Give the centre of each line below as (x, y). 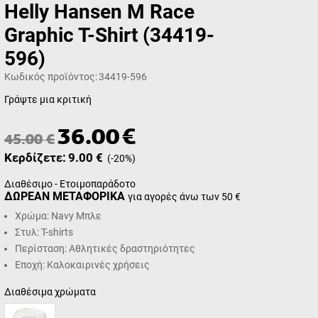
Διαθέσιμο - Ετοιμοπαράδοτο (70, 184)
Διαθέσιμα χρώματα (50, 292)
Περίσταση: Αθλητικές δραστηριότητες (105, 248)
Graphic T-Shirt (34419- (109, 35)
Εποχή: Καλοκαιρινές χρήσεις (82, 265)
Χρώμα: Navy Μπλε (58, 216)
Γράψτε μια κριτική (48, 99)
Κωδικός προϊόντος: (51, 77)
